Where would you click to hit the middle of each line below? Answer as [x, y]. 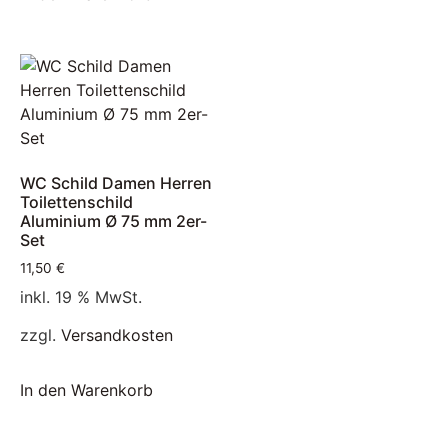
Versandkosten [117, 335]
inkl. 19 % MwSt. [81, 297]
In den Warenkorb [86, 389]
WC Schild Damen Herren [116, 183]
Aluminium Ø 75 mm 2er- [113, 221]
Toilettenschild [76, 202]
